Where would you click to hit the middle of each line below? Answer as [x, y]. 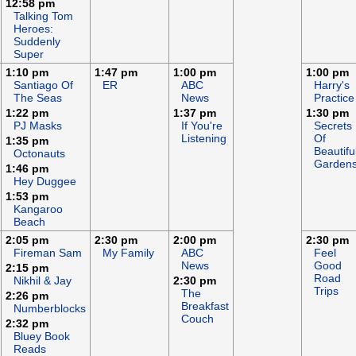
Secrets [333, 126]
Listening [204, 138]
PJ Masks [38, 126]
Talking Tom [43, 16]
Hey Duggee [45, 181]
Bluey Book [42, 336]
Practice [334, 98]
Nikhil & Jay [43, 281]
